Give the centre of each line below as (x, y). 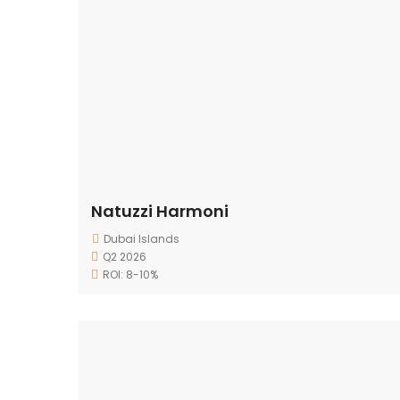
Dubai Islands (142, 239)
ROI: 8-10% (130, 275)
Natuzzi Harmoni (160, 211)
